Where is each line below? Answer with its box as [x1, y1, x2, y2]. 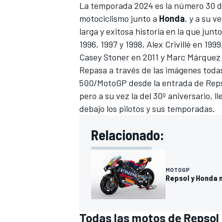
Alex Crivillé [145, 39, 191, 50]
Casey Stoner [79, 52, 129, 63]
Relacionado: [91, 126, 164, 144]
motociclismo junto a [79, 13, 159, 24]
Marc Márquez [166, 52, 221, 63]
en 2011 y [129, 52, 166, 63]
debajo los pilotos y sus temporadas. [79, 103, 215, 114]
